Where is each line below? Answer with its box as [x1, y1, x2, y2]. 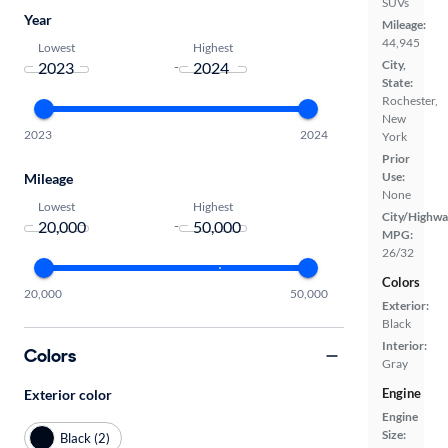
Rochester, [382, 93, 438, 109]
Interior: [382, 338, 427, 354]
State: [382, 75, 413, 91]
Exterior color [24, 386, 112, 403]
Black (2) [60, 429, 110, 446]
